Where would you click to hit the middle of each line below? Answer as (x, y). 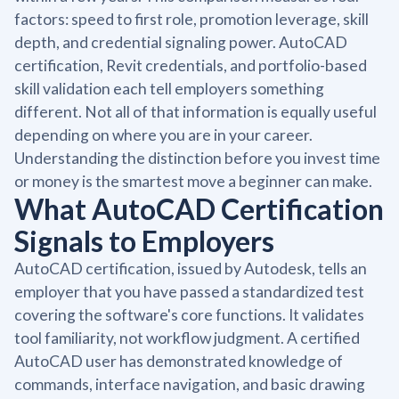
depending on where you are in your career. (163, 134)
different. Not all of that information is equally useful (195, 111)
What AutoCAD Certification (199, 208)
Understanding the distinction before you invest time (197, 158)
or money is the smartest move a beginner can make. (193, 181)
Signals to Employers (144, 240)
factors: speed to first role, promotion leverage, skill (191, 19)
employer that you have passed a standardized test (189, 291)
